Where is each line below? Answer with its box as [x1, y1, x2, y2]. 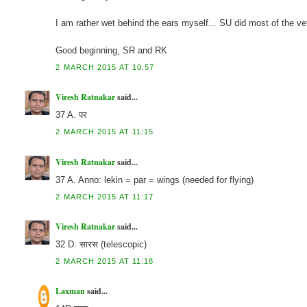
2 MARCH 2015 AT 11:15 [56, 127, 154, 136]
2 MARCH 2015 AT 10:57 [56, 63, 155, 72]
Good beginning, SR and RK [56, 45, 168, 56]
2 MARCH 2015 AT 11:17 [56, 192, 154, 201]
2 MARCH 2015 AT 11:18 [56, 256, 154, 265]
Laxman [56, 284, 86, 297]
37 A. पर [56, 110, 88, 121]
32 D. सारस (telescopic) [56, 238, 147, 249]
